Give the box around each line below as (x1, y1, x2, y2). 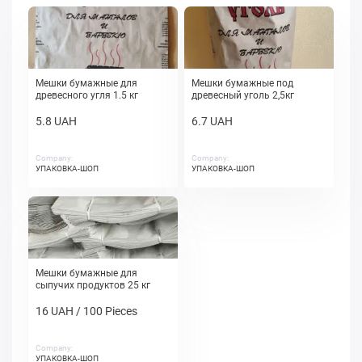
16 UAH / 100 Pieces (36, 305, 137, 318)
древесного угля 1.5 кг (36, 90, 138, 102)
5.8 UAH (36, 115, 77, 128)
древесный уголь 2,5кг (192, 90, 294, 102)
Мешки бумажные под (192, 78, 293, 90)
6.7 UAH (192, 115, 233, 128)
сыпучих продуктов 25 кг (36, 280, 150, 292)
